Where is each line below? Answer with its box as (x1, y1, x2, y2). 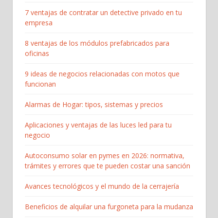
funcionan (25, 79, 56, 89)
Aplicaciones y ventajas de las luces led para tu (25, 120, 172, 130)
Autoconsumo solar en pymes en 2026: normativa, (25, 151, 184, 161)
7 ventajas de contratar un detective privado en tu (25, 8, 182, 18)
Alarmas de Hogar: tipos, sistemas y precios (25, 100, 163, 109)
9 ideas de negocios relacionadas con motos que (25, 69, 180, 79)
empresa (25, 18, 53, 28)
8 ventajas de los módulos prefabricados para (25, 38, 169, 48)
